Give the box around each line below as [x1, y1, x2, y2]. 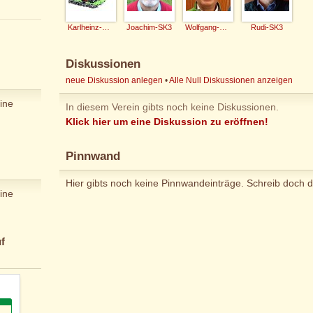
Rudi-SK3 [250, 23, 283, 32]
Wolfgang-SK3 [219, 23, 227, 32]
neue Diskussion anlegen [65, 75, 163, 86]
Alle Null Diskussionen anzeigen [168, 75, 293, 86]
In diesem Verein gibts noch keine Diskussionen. [65, 101, 279, 112]
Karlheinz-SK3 [101, 23, 110, 32]
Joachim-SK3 [126, 23, 173, 32]
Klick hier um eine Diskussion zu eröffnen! [65, 115, 268, 127]
